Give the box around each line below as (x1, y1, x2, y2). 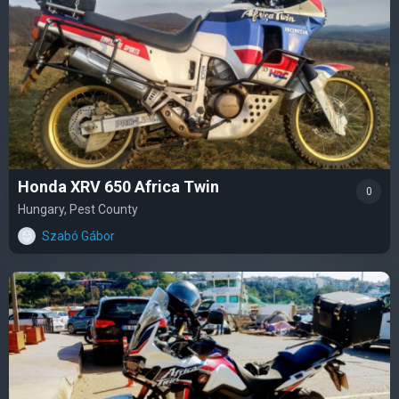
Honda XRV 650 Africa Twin (18, 176, 219, 196)
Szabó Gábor (42, 228, 115, 243)
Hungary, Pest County (18, 201, 138, 216)
